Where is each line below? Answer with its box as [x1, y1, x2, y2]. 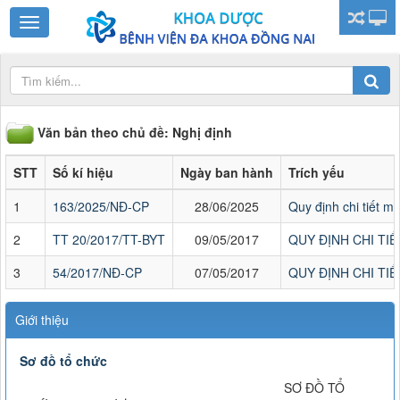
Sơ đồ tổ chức [20, 351, 107, 370]
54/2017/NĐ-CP [53, 263, 142, 282]
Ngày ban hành [180, 163, 273, 182]
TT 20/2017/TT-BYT [53, 230, 165, 249]
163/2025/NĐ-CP [53, 197, 149, 216]
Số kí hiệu [53, 163, 113, 182]
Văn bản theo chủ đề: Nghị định [37, 123, 232, 142]
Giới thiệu [15, 310, 69, 329]
